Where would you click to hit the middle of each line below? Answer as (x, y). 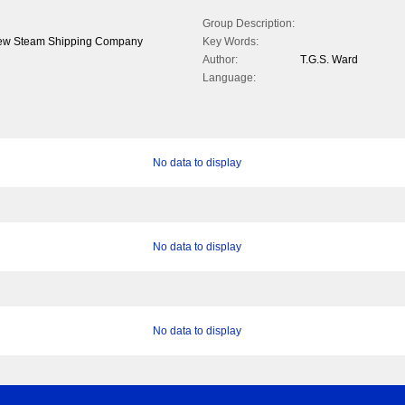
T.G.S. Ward (329, 60)
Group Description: (249, 24)
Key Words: (231, 42)
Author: (220, 60)
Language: (229, 78)
